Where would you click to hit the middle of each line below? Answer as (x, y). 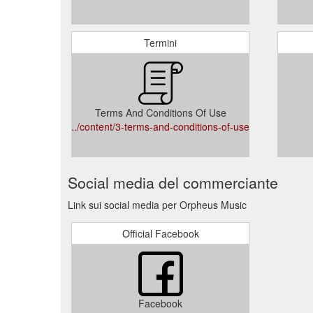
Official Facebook (160, 233)
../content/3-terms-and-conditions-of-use (160, 126)
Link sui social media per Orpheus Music (157, 204)
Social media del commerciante (173, 182)
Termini (160, 42)
